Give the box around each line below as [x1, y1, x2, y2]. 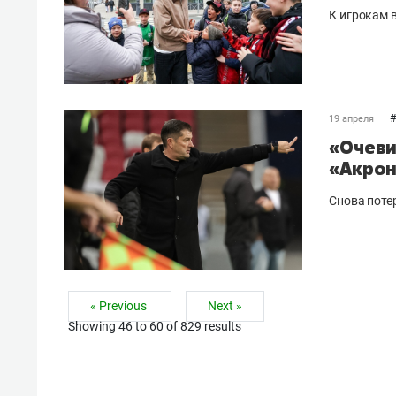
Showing [68, 318, 118, 334]
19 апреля [329, 112, 374, 125]
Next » [208, 298, 242, 314]
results [202, 318, 241, 334]
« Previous [90, 298, 149, 314]
